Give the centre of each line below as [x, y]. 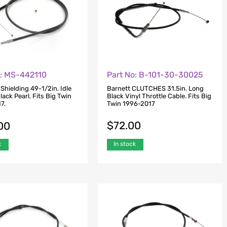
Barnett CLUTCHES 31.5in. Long [155, 88]
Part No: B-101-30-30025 [155, 75]
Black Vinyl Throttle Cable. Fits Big [159, 96]
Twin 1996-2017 [131, 103]
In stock [124, 144]
